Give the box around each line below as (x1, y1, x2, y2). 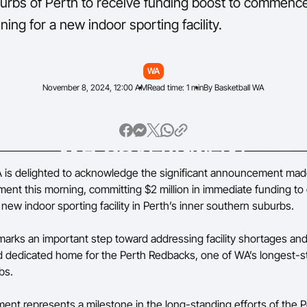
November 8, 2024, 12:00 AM (42, 82, 147, 93)
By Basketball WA (204, 82, 265, 93)
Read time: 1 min (147, 82, 204, 93)
